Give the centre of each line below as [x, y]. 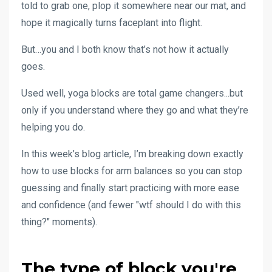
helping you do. [53, 127]
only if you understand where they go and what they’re [135, 110]
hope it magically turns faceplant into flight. [112, 22]
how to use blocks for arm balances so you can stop [132, 171]
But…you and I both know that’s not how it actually [125, 49]
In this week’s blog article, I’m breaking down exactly [132, 154]
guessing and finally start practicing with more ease [130, 188]
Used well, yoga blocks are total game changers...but [132, 93]
